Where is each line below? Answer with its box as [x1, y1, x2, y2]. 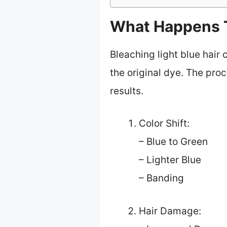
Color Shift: [139, 118, 190, 130]
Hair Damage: [139, 205, 201, 217]
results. [110, 85, 143, 97]
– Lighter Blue [139, 154, 201, 166]
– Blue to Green [139, 136, 208, 148]
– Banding [139, 172, 184, 184]
